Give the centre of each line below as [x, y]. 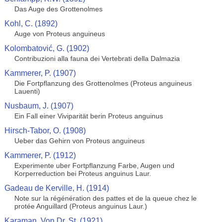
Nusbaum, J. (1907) [39, 106]
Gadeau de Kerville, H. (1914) [56, 188]
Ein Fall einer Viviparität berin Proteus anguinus [88, 116]
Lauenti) [27, 91]
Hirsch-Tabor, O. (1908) [45, 131]
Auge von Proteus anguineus [59, 34]
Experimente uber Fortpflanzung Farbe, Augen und [94, 166]
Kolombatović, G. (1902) [47, 48]
